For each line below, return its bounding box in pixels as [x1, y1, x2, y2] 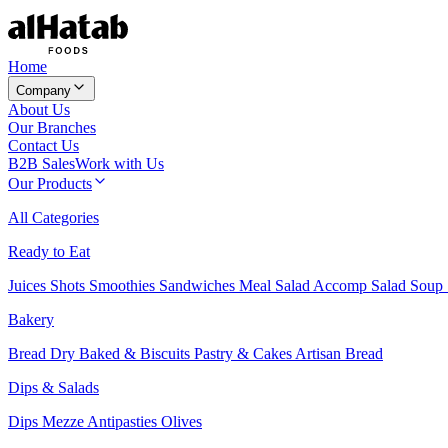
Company [16, 82, 71, 98]
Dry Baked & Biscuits [50, 344, 194, 362]
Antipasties [87, 412, 161, 430]
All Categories [8, 208, 99, 226]
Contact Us [8, 136, 79, 154]
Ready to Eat [8, 242, 90, 260]
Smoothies [89, 276, 159, 294]
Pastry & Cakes [194, 344, 295, 362]
